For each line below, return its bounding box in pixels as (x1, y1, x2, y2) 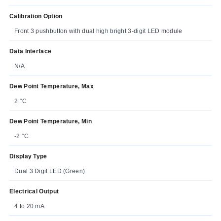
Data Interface (9, 47, 52, 55)
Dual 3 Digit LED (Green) (14, 167, 85, 175)
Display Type (9, 152, 47, 160)
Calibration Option (9, 12, 63, 20)
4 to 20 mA (14, 202, 44, 210)
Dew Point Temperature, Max (9, 82, 94, 90)
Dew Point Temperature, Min (9, 117, 92, 125)
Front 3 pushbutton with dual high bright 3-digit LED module (14, 27, 183, 35)
